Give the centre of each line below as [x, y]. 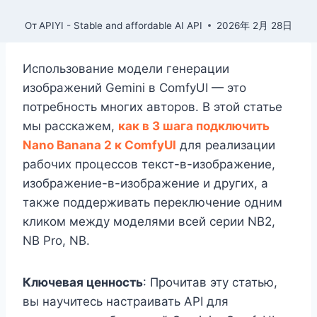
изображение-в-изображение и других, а [145, 184]
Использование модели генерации [126, 69]
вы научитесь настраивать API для [126, 302]
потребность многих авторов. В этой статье [152, 107]
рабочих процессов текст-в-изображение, [149, 165]
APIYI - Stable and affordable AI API [121, 25]
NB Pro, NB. [56, 241]
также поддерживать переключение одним [152, 203]
